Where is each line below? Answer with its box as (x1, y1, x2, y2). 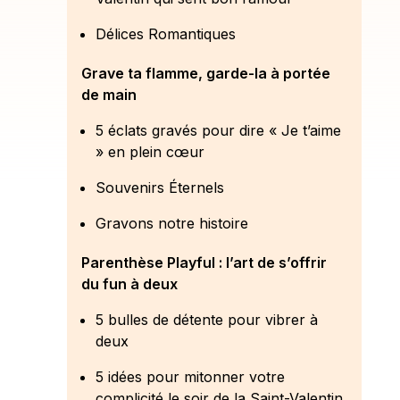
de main (81, 86, 137, 104)
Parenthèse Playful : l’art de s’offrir (81, 254, 327, 271)
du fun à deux (81, 275, 178, 293)
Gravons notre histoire (96, 214, 248, 232)
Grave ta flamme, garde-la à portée (81, 64, 330, 82)
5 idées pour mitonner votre (96, 368, 285, 386)
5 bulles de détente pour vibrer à (96, 311, 318, 329)
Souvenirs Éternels (96, 179, 224, 196)
